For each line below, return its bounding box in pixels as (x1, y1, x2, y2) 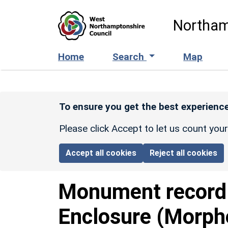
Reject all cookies (150, 148, 218, 158)
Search (112, 50, 147, 63)
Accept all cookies (66, 148, 137, 158)
